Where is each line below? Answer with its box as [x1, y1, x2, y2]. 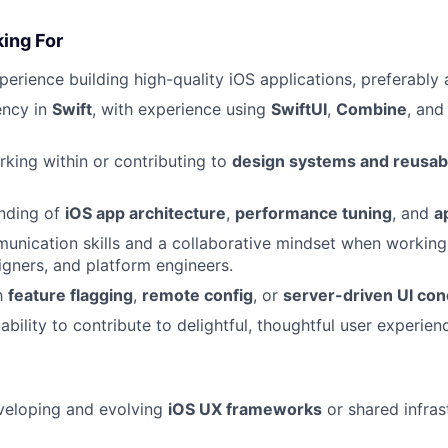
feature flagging [8, 284, 133, 305]
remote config [142, 284, 253, 305]
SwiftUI [271, 98, 327, 119]
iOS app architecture [65, 202, 226, 223]
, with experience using [92, 98, 271, 119]
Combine [336, 98, 407, 119]
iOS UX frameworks [168, 398, 322, 419]
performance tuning [235, 202, 392, 223]
